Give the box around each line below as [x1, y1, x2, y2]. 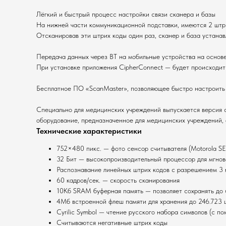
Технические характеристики [36, 126, 142, 136]
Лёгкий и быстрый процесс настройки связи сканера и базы [36, 10, 215, 18]
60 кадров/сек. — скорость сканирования [56, 176, 180, 184]
